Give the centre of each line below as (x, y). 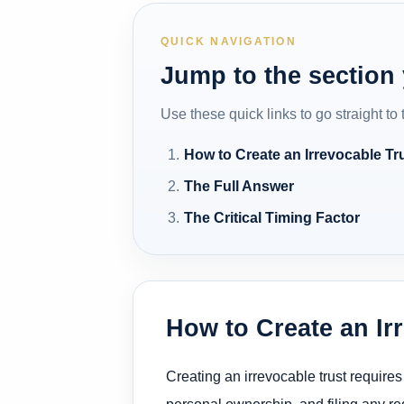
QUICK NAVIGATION (229, 41)
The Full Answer (239, 186)
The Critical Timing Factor (272, 217)
